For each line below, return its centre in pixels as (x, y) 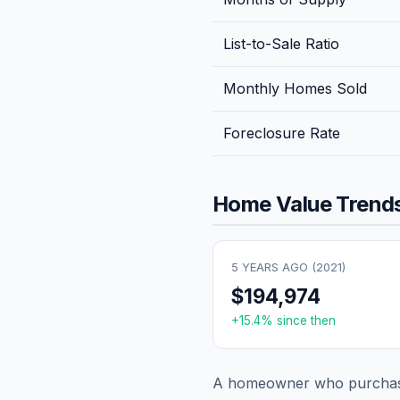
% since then (298, 320)
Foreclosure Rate (282, 133)
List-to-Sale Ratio (281, 43)
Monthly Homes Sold (295, 88)
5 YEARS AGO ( (274, 267)
